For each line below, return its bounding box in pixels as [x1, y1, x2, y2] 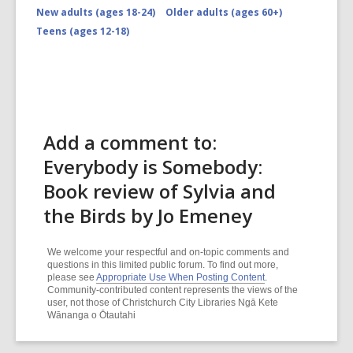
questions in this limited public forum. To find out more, [47, 259, 278, 271]
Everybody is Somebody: [43, 154, 262, 180]
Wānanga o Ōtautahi [47, 310, 136, 321]
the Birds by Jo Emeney [43, 203, 252, 229]
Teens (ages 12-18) [36, 24, 129, 39]
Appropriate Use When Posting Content [96, 272, 265, 284]
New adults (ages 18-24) [36, 6, 155, 20]
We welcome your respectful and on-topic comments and [47, 247, 289, 258]
